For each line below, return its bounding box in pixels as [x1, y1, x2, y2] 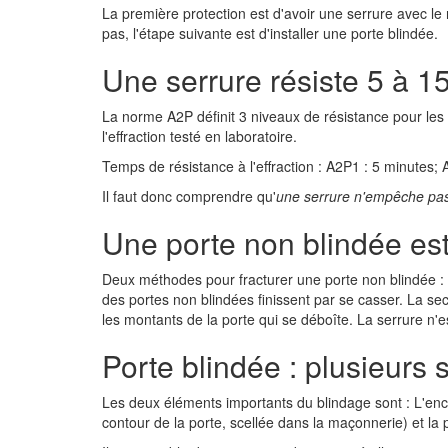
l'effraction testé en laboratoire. [102, 126, 297, 146]
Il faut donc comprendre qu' [102, 186, 276, 206]
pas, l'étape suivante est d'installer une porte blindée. [102, 23, 438, 43]
